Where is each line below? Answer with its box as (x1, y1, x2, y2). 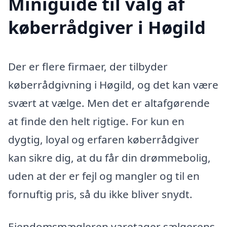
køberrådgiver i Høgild (8, 15, 206, 39)
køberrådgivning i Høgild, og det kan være (8, 78, 218, 92)
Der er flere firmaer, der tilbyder (8, 59, 168, 74)
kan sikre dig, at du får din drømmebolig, (8, 150, 211, 165)
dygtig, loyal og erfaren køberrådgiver (8, 132, 199, 147)
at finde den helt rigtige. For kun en (8, 114, 184, 129)
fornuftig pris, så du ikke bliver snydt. (8, 187, 193, 202)
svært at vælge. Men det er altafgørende (8, 96, 210, 110)
